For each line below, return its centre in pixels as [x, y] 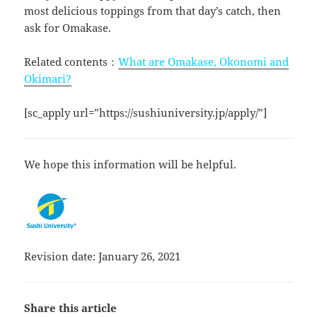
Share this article [71, 307]
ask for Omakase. [68, 27]
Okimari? [48, 78]
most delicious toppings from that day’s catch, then [153, 10]
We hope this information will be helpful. [131, 164]
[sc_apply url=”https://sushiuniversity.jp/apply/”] [146, 112]
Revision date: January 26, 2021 [103, 256]
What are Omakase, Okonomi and [204, 61]
